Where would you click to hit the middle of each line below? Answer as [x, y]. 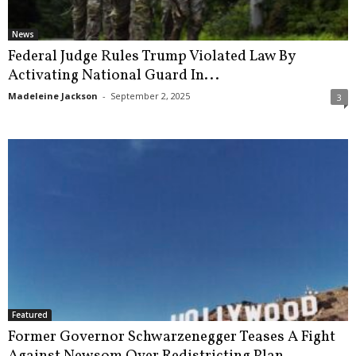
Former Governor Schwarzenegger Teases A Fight [172, 337]
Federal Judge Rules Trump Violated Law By [151, 57]
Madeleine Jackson [53, 96]
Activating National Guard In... [114, 76]
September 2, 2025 [150, 96]
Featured [30, 314]
